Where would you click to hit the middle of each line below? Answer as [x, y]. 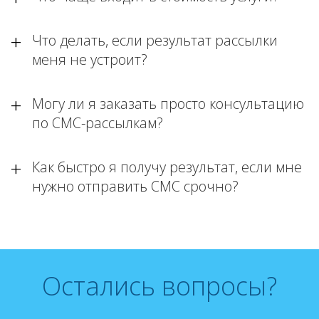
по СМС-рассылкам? [98, 123]
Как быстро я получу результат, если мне [167, 167]
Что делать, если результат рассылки [155, 40]
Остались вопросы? [159, 286]
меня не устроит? [90, 59]
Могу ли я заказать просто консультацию [168, 104]
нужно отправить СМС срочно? [135, 186]
